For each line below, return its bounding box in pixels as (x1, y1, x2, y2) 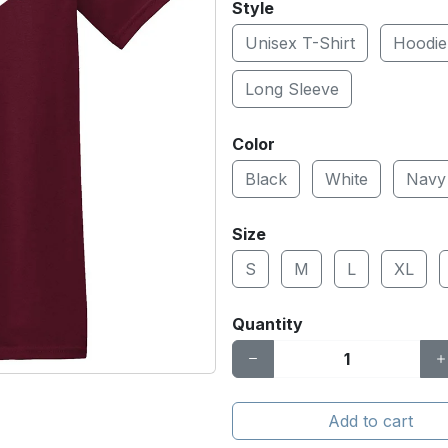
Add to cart (328, 411, 413, 431)
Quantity (232, 314, 303, 334)
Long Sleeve (245, 79, 339, 99)
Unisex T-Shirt (245, 33, 355, 53)
